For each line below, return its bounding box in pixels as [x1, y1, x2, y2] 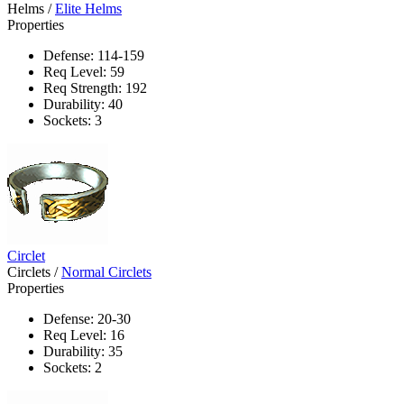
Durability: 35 [43, 343, 123, 359]
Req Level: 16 [43, 326, 124, 343]
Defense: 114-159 [43, 47, 144, 63]
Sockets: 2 [43, 359, 102, 375]
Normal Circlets [61, 263, 151, 280]
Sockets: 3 [43, 112, 102, 128]
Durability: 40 [43, 96, 123, 112]
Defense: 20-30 [43, 310, 131, 326]
